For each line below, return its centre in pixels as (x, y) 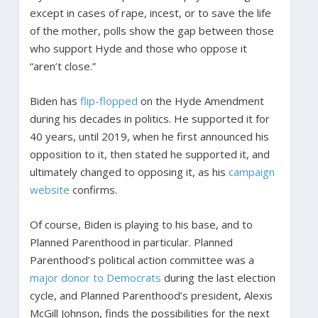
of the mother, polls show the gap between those (152, 30)
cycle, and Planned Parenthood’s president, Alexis (151, 295)
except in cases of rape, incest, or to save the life (150, 12)
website (49, 189)
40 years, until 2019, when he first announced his (149, 136)
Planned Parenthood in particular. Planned (131, 242)
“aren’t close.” (64, 66)
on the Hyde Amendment (201, 100)
